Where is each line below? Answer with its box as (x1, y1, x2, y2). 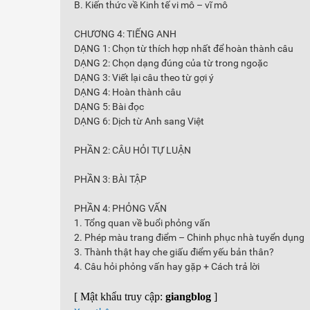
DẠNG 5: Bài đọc (74, 101, 144, 112)
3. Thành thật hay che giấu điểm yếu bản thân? (74, 246, 274, 257)
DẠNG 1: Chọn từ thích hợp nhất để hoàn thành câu (74, 43, 293, 54)
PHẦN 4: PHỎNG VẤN (74, 203, 167, 214)
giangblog (165, 291, 214, 302)
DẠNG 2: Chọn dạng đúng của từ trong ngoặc (74, 57, 268, 69)
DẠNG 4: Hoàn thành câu (74, 86, 181, 98)
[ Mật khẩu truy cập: (74, 291, 165, 302)
